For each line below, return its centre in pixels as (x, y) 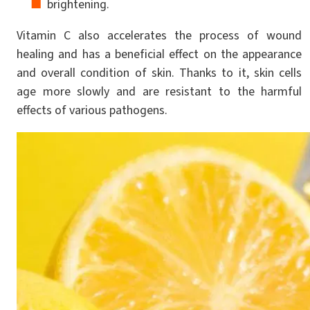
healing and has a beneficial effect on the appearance (159, 54)
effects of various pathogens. (92, 110)
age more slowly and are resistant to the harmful (159, 92)
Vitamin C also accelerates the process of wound (159, 36)
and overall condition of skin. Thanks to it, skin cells (159, 73)
